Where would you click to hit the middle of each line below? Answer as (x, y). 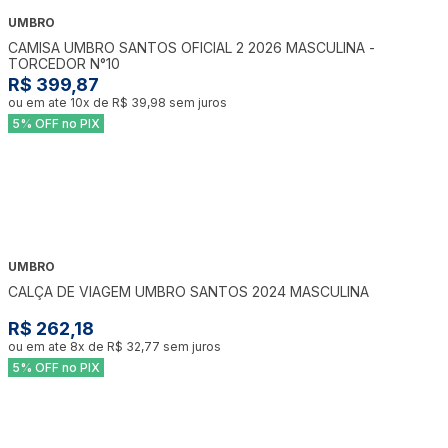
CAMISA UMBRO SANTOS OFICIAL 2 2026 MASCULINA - (191, 48)
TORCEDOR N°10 (64, 64)
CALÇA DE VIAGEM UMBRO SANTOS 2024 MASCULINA (188, 291)
